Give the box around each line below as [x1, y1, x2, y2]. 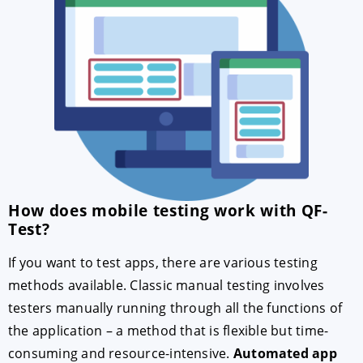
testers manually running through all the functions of [8, 298, 343, 317]
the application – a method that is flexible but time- [8, 321, 329, 340]
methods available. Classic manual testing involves [8, 275, 325, 294]
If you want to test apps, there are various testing [8, 253, 318, 271]
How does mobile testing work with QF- [8, 199, 328, 221]
